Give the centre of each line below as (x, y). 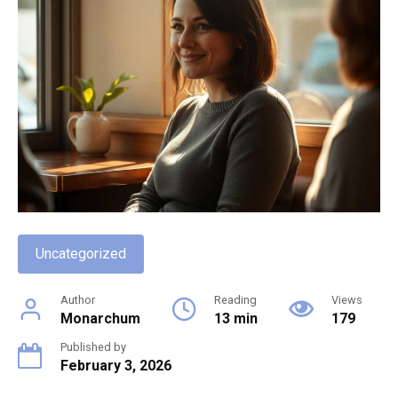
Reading (235, 300)
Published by (93, 347)
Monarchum (100, 319)
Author (78, 300)
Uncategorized (81, 254)
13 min (236, 319)
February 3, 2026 (116, 366)
